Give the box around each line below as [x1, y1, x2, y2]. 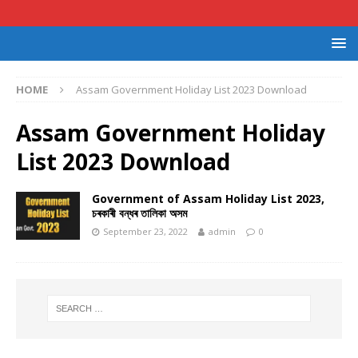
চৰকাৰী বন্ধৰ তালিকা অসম [92, 205, 187, 221]
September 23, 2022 [103, 225, 188, 237]
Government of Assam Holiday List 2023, [92, 191, 324, 206]
